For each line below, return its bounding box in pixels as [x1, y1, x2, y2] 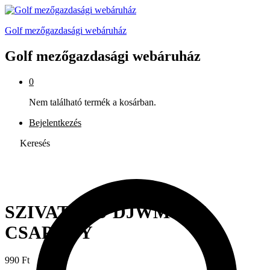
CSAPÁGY [5, 222, 93, 242]
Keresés [20, 137, 50, 148]
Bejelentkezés [29, 117, 81, 128]
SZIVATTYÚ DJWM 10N [5, 201, 206, 222]
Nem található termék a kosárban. [29, 96, 156, 107]
